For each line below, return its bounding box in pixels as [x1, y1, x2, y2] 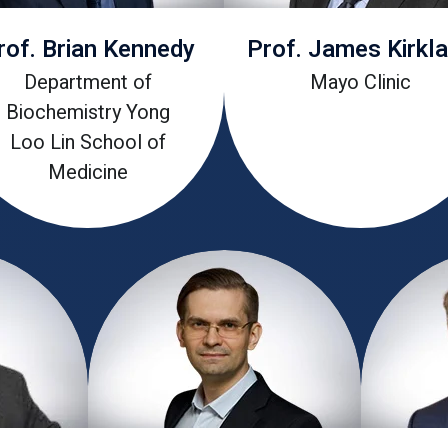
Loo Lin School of [9, 128, 166, 157]
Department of [23, 68, 152, 97]
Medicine [47, 158, 128, 187]
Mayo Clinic [310, 68, 411, 97]
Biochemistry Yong [5, 98, 170, 127]
